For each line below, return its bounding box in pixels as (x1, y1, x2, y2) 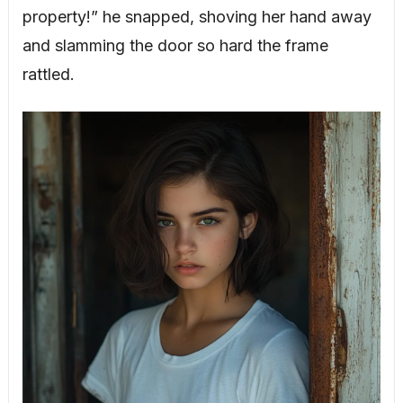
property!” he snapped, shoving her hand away (22, 6, 372, 26)
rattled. (22, 64, 75, 84)
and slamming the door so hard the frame (22, 35, 328, 55)
